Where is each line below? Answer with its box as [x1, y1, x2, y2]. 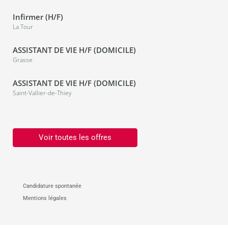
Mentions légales [23, 195, 67, 202]
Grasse [13, 55, 33, 65]
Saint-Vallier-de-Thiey [13, 89, 72, 98]
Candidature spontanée [23, 183, 81, 190]
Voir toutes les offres [39, 133, 111, 142]
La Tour [13, 22, 33, 32]
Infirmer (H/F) [13, 12, 63, 22]
